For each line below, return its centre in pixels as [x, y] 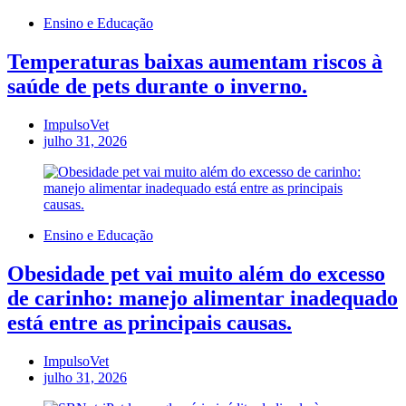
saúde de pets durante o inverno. [157, 87]
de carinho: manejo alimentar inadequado [203, 299]
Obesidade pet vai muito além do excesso [196, 274]
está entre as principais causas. [150, 323]
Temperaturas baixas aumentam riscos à [195, 62]
